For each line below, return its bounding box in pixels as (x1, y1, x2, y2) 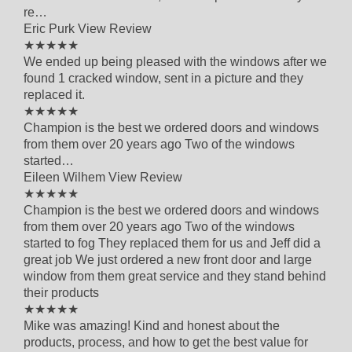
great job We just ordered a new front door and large (24, 252, 312, 266)
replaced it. (24, 87, 85, 101)
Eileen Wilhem (24, 170, 108, 184)
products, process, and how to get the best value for (24, 335, 308, 349)
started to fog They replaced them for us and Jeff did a (24, 236, 321, 250)
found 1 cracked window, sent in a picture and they (24, 71, 303, 85)
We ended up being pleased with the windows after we (24, 54, 327, 68)
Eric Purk (24, 21, 78, 35)
